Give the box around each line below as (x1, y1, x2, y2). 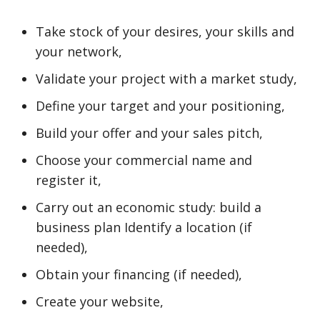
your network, (36, 43, 122, 60)
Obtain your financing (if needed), (36, 266, 242, 283)
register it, (36, 171, 101, 189)
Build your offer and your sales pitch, (36, 124, 263, 141)
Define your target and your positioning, (36, 97, 285, 114)
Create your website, (36, 293, 164, 310)
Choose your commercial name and (36, 151, 252, 169)
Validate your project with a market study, (36, 70, 297, 87)
